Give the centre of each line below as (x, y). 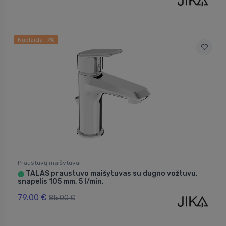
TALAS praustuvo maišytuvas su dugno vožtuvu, (111, 174)
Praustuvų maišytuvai (49, 163)
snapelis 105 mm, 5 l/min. (61, 182)
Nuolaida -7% (36, 40)
